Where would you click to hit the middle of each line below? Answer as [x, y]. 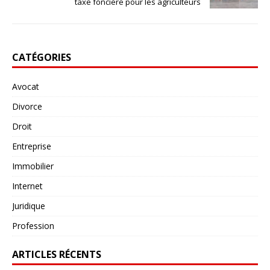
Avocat [26, 86]
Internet [27, 186]
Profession [33, 225]
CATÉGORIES [42, 57]
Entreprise [32, 146]
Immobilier [33, 166]
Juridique [29, 206]
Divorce [27, 106]
